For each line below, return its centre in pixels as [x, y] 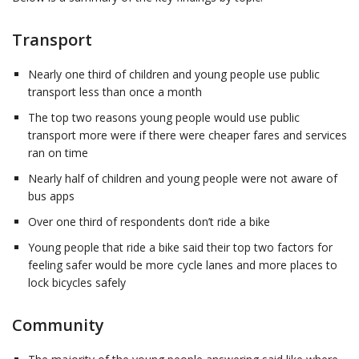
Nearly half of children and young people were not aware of [183, 179]
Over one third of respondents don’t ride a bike [149, 222]
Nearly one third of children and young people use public [174, 75]
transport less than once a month [115, 92]
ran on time [58, 153]
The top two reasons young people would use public [164, 118]
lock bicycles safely [77, 283]
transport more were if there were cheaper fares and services [188, 135]
